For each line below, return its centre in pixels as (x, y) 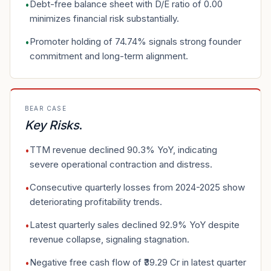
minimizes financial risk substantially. (104, 18)
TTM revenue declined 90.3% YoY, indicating (123, 150)
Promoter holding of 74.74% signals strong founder (135, 41)
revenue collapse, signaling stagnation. (109, 239)
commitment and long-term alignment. (109, 56)
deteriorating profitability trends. (96, 202)
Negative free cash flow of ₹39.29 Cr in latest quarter (138, 262)
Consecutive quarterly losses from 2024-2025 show (137, 187)
